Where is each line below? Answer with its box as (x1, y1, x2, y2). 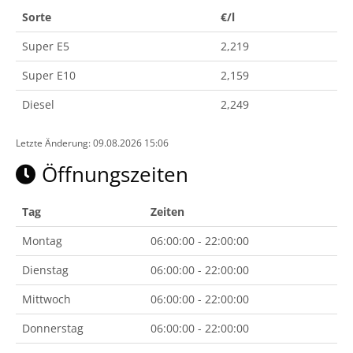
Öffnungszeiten (36, 160, 188, 188)
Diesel (22, 97, 54, 112)
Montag (22, 233, 62, 248)
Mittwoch (22, 292, 71, 307)
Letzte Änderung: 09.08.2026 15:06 (16, 136, 169, 149)
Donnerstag (22, 321, 84, 336)
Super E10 (22, 68, 76, 83)
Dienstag (22, 262, 69, 277)
